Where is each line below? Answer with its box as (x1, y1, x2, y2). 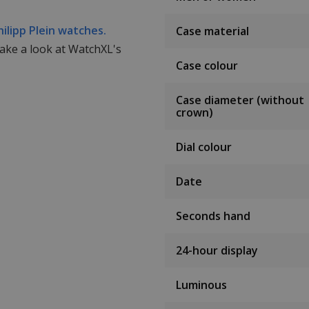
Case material (176, 23, 249, 39)
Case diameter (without (176, 92, 304, 108)
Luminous (176, 277, 227, 293)
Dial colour (176, 139, 232, 155)
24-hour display (176, 243, 258, 259)
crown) (176, 105, 213, 121)
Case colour (176, 58, 238, 74)
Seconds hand (176, 208, 250, 224)
